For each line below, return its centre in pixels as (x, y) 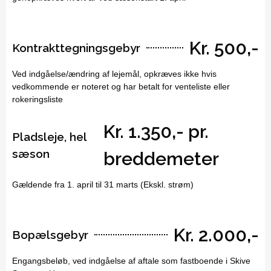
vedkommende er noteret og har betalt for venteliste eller (121, 86)
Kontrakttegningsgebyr (76, 48)
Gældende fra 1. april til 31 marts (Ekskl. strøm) (103, 184)
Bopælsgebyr (50, 235)
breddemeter (162, 158)
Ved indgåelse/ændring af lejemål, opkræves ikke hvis (114, 73)
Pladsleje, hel (49, 136)
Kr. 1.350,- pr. (156, 131)
